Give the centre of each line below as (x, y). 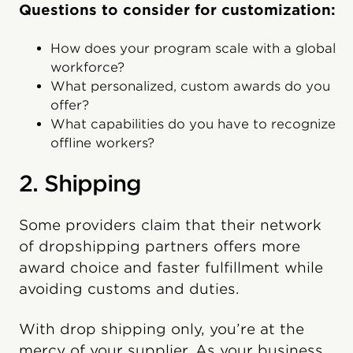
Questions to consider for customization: (177, 10)
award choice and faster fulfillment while (171, 268)
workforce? (87, 68)
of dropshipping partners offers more (160, 247)
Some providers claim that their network (170, 225)
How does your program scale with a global (193, 49)
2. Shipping (80, 184)
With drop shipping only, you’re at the (162, 329)
